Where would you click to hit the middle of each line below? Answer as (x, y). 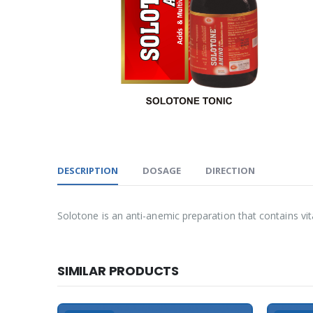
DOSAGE (162, 170)
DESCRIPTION (88, 170)
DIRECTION (230, 170)
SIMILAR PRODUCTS (118, 271)
